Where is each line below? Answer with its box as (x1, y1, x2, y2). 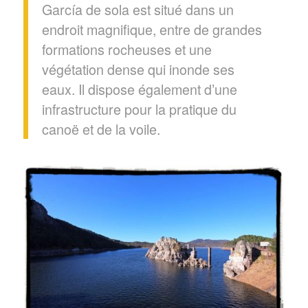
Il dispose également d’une (78, 78, 237, 99)
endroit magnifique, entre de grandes (41, 19, 262, 39)
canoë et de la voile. (41, 118, 160, 139)
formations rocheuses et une (41, 38, 212, 59)
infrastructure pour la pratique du (41, 98, 236, 119)
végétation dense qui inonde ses (41, 58, 234, 79)
